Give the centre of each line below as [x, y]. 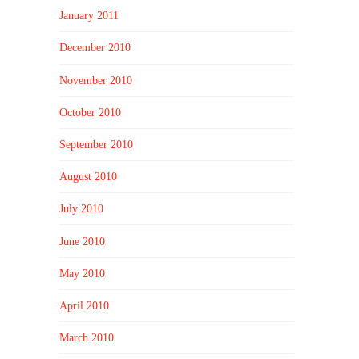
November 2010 [96, 80]
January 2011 [89, 16]
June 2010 [83, 241]
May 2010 [83, 273]
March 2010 [87, 338]
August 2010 [89, 177]
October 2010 [91, 112]
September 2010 [97, 145]
